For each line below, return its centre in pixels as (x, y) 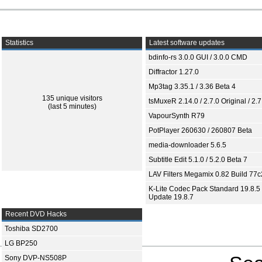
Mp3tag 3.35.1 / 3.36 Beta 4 (192, 87)
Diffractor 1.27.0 (174, 72)
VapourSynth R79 (177, 116)
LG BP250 (21, 243)
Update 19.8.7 (171, 197)
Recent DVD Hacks (35, 214)
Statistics (18, 43)
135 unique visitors (72, 98)
